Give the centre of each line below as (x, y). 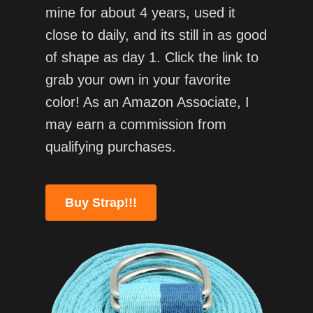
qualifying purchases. (110, 147)
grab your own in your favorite (138, 80)
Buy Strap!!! (101, 203)
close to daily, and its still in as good (156, 35)
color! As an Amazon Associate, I (147, 102)
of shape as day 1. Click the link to (152, 58)
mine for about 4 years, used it (140, 13)
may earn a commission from (136, 125)
